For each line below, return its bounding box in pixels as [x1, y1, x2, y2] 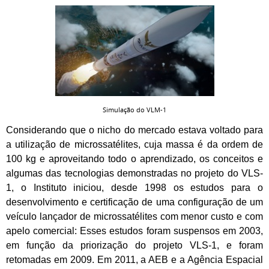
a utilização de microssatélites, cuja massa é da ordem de [6, 139, 263, 150]
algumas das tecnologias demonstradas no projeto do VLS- [6, 168, 263, 179]
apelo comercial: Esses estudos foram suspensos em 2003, [6, 226, 263, 237]
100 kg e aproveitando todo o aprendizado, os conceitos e [6, 154, 263, 165]
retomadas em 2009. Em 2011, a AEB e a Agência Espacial [6, 255, 263, 265]
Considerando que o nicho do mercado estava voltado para [6, 125, 263, 136]
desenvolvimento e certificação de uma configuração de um [6, 197, 263, 208]
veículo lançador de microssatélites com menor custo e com [6, 211, 263, 222]
